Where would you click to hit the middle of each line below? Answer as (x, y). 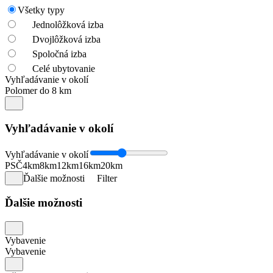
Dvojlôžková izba (66, 40)
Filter (107, 178)
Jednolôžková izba (68, 25)
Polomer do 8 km (38, 91)
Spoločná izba (59, 54)
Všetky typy (41, 10)
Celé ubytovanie (64, 69)
